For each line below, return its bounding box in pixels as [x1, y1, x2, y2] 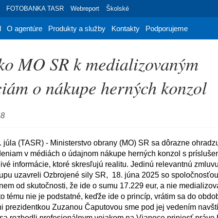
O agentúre [7, 24, 42, 33]
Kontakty [111, 24, 140, 33]
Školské [106, 5, 129, 12]
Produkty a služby [48, 24, 106, 33]
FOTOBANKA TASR [6, 5, 64, 12]
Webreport [71, 5, 99, 12]
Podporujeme [145, 24, 188, 33]
